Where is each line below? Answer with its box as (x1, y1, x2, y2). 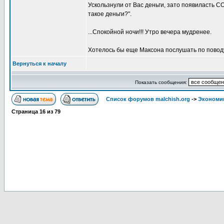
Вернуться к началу (12, 60, 66, 66)
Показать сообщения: (134, 79, 188, 85)
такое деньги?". (88, 10, 131, 17)
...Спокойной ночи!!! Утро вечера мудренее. (88, 28, 211, 35)
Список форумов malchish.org (106, 96, 190, 102)
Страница (11, 108, 39, 114)
